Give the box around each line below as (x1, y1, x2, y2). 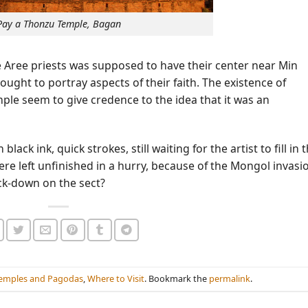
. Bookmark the (144, 272, 209, 285)
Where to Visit (87, 272, 144, 285)
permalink (208, 272, 250, 285)
